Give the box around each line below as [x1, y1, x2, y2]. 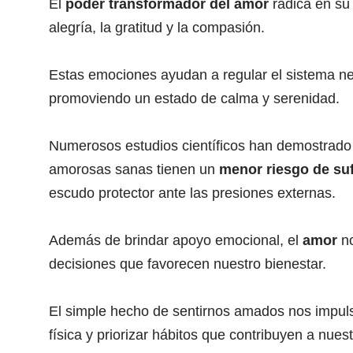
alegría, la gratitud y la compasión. [49, 20, 265, 35]
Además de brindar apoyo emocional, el [49, 232, 303, 248]
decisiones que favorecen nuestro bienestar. [49, 256, 326, 272]
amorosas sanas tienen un [49, 162, 219, 177]
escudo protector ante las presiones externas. [49, 185, 336, 201]
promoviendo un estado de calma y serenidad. [49, 91, 340, 106]
